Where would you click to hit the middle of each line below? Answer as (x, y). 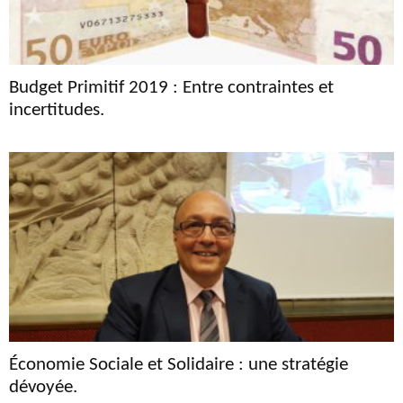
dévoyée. (43, 388)
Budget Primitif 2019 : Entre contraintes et (171, 88)
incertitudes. (57, 111)
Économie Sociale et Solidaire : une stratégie (179, 365)
